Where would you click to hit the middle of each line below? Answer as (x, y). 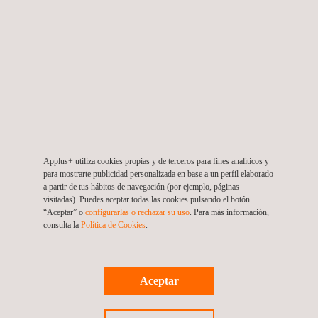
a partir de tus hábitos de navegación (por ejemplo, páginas (141, 186)
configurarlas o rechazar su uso (137, 212)
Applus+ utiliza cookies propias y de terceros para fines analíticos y (156, 161)
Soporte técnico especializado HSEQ (117, 290)
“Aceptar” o (64, 212)
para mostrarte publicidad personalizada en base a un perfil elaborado (158, 174)
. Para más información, (229, 212)
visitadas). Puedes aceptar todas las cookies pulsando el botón (146, 199)
